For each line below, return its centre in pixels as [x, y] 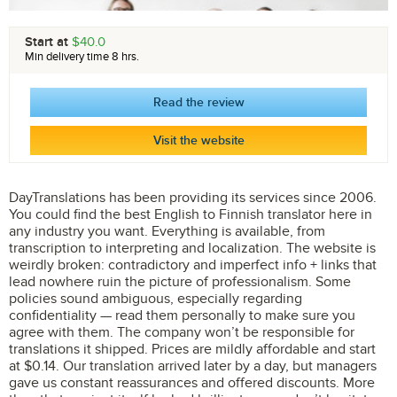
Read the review [198, 102]
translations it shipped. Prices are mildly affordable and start [192, 349]
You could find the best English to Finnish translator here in [191, 214]
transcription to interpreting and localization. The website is [192, 248]
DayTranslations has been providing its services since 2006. [193, 198]
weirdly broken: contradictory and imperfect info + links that [193, 265]
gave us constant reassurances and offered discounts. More [192, 383]
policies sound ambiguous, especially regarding [156, 299]
